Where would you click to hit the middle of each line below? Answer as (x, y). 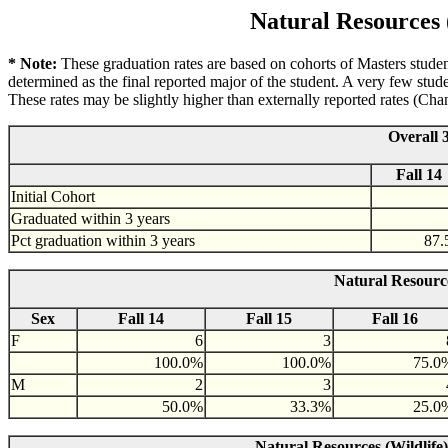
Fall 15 (269, 318)
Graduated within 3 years (90, 218)
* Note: (34, 63)
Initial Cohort (53, 196)
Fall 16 (394, 318)
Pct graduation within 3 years (103, 240)
